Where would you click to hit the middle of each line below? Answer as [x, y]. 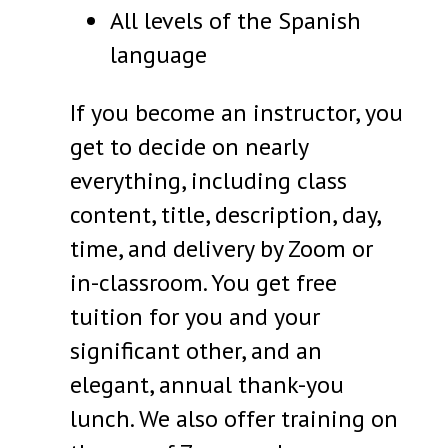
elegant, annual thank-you [207, 385]
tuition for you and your [195, 317]
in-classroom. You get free [204, 283]
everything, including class [209, 181]
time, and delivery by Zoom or [222, 249]
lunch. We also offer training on [234, 419]
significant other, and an [196, 351]
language [159, 55]
